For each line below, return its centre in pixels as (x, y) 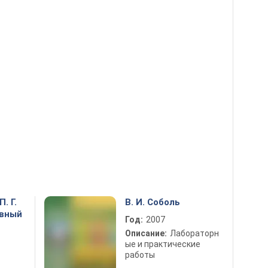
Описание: (146, 233)
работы (140, 255)
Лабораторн (194, 233)
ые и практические (163, 244)
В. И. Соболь (153, 202)
